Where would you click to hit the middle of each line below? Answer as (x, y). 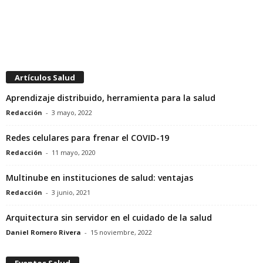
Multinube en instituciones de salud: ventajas (100, 178)
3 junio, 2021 (71, 193)
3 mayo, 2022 (72, 113)
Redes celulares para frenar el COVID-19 (87, 138)
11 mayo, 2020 (74, 153)
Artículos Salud (45, 78)
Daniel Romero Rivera (43, 232)
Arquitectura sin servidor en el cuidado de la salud (109, 218)
